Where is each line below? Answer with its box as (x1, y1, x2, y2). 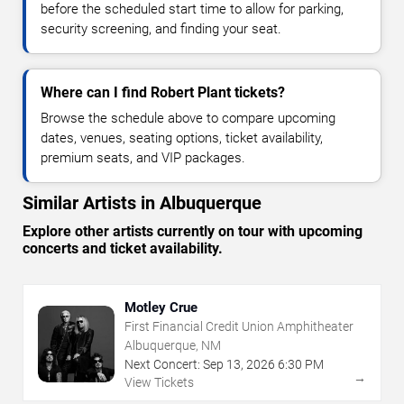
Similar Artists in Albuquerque (23, 191, 262, 214)
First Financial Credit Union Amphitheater (124, 318, 353, 334)
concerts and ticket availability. (23, 239, 223, 257)
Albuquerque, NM (124, 337, 221, 353)
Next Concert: (124, 356, 200, 372)
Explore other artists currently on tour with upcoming (23, 222, 363, 240)
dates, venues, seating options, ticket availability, (41, 129, 323, 146)
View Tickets (124, 374, 194, 390)
